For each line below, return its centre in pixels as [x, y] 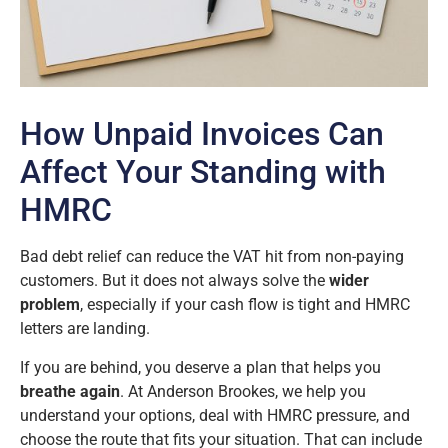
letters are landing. [85, 329]
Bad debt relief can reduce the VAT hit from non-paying [212, 257]
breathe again [70, 391]
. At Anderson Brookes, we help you [243, 391]
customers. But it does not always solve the [174, 281]
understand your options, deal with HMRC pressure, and [215, 415]
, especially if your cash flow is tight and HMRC [245, 305]
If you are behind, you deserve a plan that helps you [200, 367]
